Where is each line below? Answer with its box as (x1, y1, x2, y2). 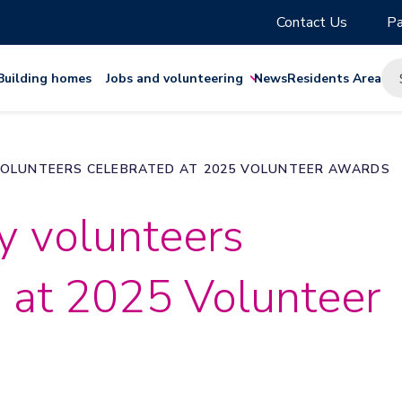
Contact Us (276, 13, 347, 32)
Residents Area (287, 69, 381, 87)
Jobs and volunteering (106, 69, 243, 87)
